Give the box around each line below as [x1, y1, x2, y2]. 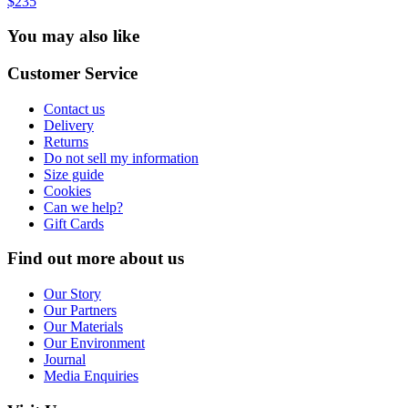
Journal [44, 352, 86, 368]
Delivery [44, 117, 94, 133]
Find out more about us [7, 249, 184, 269]
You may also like [7, 26, 139, 46]
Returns [44, 133, 88, 149]
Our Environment [44, 335, 145, 352]
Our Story [44, 286, 101, 302]
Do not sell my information [44, 149, 199, 166]
